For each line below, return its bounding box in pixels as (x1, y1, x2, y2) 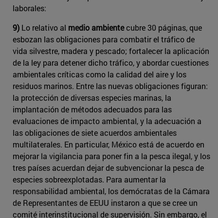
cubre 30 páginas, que (124, 22, 202, 33)
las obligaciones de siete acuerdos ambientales (13, 127, 177, 138)
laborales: (13, 2, 46, 13)
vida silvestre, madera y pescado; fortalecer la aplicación (13, 45, 209, 56)
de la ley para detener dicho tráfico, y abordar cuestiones (13, 57, 209, 68)
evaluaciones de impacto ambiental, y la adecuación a (13, 115, 201, 126)
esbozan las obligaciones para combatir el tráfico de (13, 34, 195, 44)
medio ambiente (68, 22, 124, 33)
